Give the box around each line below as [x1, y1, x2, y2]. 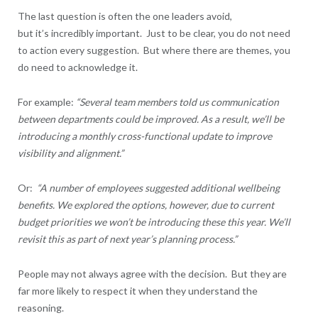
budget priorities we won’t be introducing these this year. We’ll [17, 216, 290, 229]
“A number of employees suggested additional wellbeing [36, 182, 280, 194]
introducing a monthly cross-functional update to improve [17, 130, 272, 143]
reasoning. [17, 302, 66, 314]
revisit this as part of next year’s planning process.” [17, 233, 237, 246]
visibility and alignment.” [17, 147, 124, 160]
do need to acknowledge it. [17, 61, 140, 74]
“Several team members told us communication [75, 96, 279, 109]
